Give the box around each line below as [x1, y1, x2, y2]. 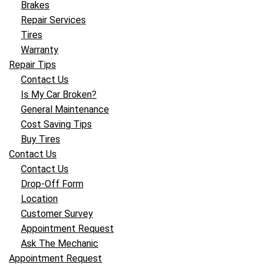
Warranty [21, 44, 58, 55]
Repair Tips [9, 59, 56, 70]
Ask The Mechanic [21, 238, 98, 249]
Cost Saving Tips [21, 119, 92, 130]
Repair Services [21, 14, 86, 26]
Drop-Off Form [21, 178, 83, 190]
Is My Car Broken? [21, 89, 97, 100]
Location [21, 193, 58, 204]
